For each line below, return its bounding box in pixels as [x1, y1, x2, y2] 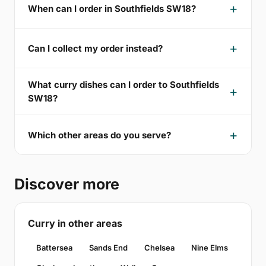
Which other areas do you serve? [28, 129, 171, 141]
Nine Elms [191, 243, 228, 253]
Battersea [36, 243, 72, 253]
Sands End [89, 243, 128, 253]
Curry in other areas [28, 217, 122, 230]
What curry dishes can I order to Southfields [28, 79, 219, 91]
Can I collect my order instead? [28, 42, 163, 54]
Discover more [14, 175, 119, 194]
